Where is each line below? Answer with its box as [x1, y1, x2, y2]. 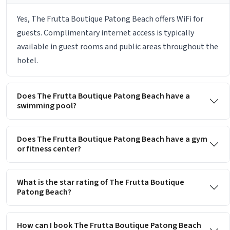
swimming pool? [17, 100, 76, 112]
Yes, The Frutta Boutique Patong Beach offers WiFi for [17, 13, 203, 25]
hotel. [17, 55, 38, 67]
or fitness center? [17, 143, 81, 155]
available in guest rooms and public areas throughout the [17, 41, 218, 53]
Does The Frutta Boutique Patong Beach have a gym [17, 133, 207, 145]
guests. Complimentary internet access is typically [17, 27, 194, 39]
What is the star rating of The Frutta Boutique [17, 177, 184, 188]
